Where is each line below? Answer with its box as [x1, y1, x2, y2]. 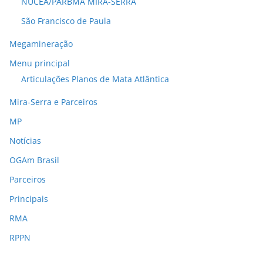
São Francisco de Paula [21, 15, 111, 27]
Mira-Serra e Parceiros [9, 96, 97, 108]
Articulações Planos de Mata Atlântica [21, 73, 169, 85]
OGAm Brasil [9, 154, 59, 166]
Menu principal [9, 58, 70, 69]
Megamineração [9, 38, 73, 50]
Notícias [9, 135, 41, 147]
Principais [9, 193, 48, 205]
